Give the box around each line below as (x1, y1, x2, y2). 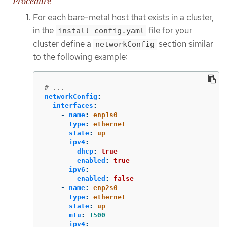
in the (33, 24, 56, 36)
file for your (146, 24, 192, 36)
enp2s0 (93, 184, 118, 192)
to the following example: (33, 51, 128, 62)
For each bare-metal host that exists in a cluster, (33, 11, 214, 23)
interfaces (53, 102, 93, 110)
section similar (157, 37, 213, 49)
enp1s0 (93, 111, 118, 119)
